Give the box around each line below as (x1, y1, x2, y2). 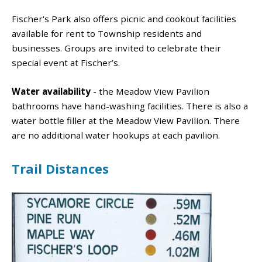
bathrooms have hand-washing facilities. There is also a (12, 100, 248, 112)
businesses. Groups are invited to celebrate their (12, 42, 221, 54)
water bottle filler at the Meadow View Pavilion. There (12, 115, 240, 127)
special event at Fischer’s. (12, 57, 120, 69)
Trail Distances (12, 160, 109, 178)
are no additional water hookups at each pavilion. (12, 129, 220, 142)
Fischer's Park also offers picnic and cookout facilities (12, 13, 236, 25)
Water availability (12, 85, 91, 98)
